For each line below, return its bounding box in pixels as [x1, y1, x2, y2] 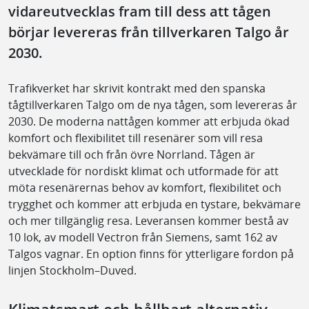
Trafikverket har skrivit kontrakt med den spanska [8, 80, 266, 96]
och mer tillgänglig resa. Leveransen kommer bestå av [8, 212, 288, 228]
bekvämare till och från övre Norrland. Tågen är [8, 146, 255, 162]
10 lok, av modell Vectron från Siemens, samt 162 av [8, 229, 277, 245]
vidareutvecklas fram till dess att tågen [8, 1, 271, 21]
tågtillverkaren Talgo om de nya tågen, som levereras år [8, 97, 297, 112]
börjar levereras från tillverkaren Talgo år [8, 22, 289, 41]
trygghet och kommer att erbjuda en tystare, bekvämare [8, 196, 301, 212]
